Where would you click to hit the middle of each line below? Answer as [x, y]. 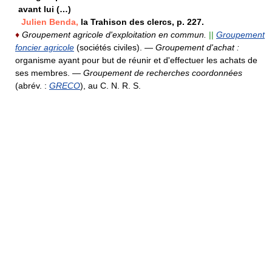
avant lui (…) [45, 9]
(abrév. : [32, 86]
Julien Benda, [50, 22]
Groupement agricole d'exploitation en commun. [114, 35]
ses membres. [42, 73]
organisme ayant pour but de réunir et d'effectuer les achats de [136, 60]
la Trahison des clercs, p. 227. [141, 22]
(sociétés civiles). [109, 48]
